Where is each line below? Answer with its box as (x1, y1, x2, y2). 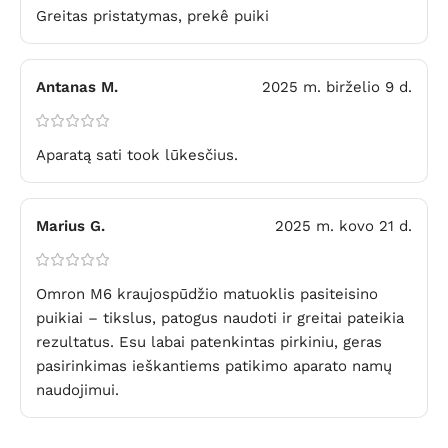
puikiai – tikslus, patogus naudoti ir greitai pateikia (36, 308, 404, 327)
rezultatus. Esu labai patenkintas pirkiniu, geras (36, 332, 382, 351)
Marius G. (36, 216, 105, 235)
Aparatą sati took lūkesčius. (36, 145, 238, 164)
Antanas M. (36, 77, 118, 96)
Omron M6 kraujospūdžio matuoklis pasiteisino (36, 284, 378, 303)
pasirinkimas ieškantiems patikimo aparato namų (36, 356, 392, 375)
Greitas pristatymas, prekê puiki (36, 6, 269, 25)
